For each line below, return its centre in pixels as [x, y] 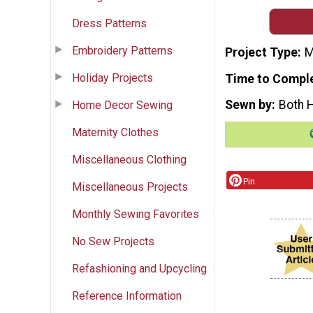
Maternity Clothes [115, 132]
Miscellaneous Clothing [129, 159]
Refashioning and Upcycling [139, 268]
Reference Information [127, 296]
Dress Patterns [109, 23]
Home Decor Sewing [122, 105]
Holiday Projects [112, 78]
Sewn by [248, 105]
